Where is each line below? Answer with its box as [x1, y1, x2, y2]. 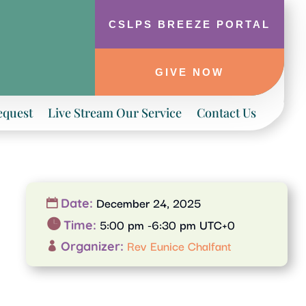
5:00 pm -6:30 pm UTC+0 [100, 214, 236, 234]
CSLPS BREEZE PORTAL [108, 18, 270, 30]
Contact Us [197, 105, 256, 121]
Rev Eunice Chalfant [127, 236, 232, 255]
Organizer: [61, 238, 128, 254]
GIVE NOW [154, 66, 224, 78]
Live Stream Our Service [48, 105, 182, 121]
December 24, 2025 [96, 193, 201, 212]
